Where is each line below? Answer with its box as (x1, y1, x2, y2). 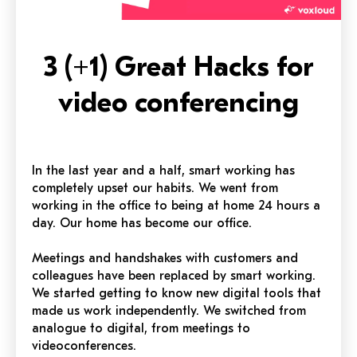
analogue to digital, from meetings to (32, 320, 250, 335)
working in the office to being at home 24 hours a (32, 198, 320, 213)
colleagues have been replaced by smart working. (32, 268, 316, 283)
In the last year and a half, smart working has (32, 163, 295, 178)
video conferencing (58, 85, 299, 119)
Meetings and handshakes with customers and (32, 250, 298, 265)
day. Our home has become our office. (32, 215, 252, 230)
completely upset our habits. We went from (32, 180, 278, 195)
